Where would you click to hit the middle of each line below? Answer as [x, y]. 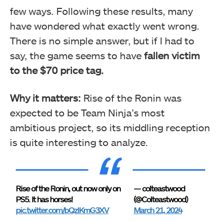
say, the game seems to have [77, 55]
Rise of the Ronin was [131, 97]
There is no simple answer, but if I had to [102, 40]
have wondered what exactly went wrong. [105, 25]
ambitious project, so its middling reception [110, 127]
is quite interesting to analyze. [79, 142]
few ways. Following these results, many [101, 11]
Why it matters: [45, 97]
